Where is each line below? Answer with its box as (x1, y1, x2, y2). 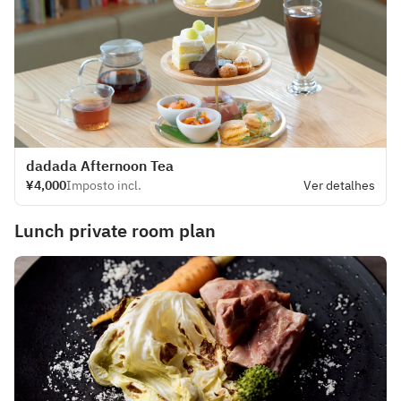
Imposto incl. (66, 177, 141, 193)
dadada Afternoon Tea (26, 157, 174, 175)
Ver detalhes (303, 177, 375, 193)
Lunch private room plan (14, 218, 216, 243)
